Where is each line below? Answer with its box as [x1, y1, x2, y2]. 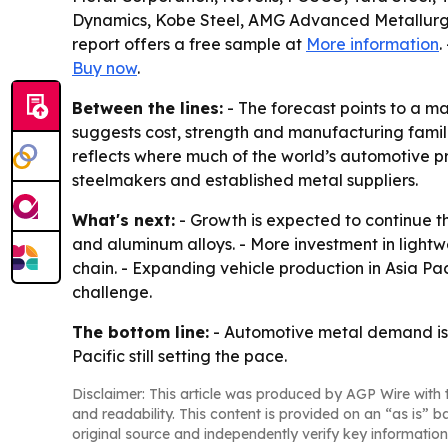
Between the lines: [72, 97, 223, 118]
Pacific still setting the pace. [72, 345, 287, 366]
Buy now [72, 57, 137, 78]
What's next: [72, 209, 175, 230]
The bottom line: [72, 321, 209, 342]
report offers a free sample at [72, 33, 306, 54]
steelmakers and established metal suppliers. [72, 169, 418, 190]
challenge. [72, 281, 152, 302]
